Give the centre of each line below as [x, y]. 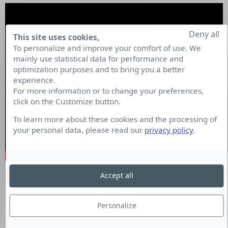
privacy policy [169, 130]
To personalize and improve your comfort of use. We [107, 48]
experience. [35, 80]
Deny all [204, 34]
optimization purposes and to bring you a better [99, 69]
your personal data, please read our [79, 130]
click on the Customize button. [67, 101]
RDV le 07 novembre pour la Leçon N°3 [114, 183]
